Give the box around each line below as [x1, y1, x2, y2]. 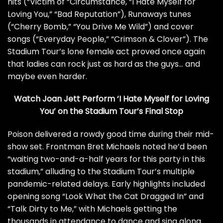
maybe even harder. [7, 70, 87, 82]
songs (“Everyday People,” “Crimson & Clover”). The [7, 33, 208, 45]
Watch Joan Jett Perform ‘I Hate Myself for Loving [14, 93, 209, 105]
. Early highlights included [108, 178, 205, 190]
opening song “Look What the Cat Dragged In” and [7, 191, 204, 203]
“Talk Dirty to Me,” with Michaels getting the [7, 203, 177, 215]
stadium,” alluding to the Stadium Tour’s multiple [7, 166, 195, 178]
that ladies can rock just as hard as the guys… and [7, 58, 200, 70]
